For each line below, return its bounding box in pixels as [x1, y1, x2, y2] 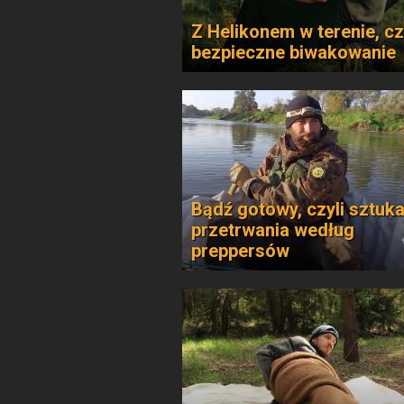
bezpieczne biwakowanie [191, 41, 396, 63]
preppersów [191, 240, 289, 262]
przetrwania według [191, 219, 354, 241]
